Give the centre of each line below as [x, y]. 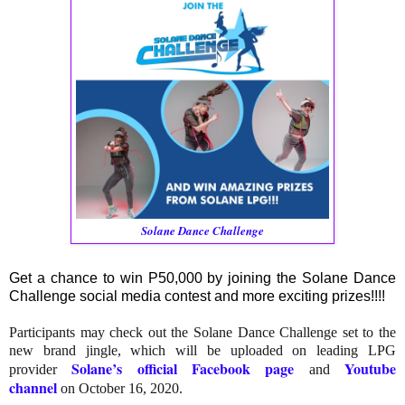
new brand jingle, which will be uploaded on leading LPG [202, 350]
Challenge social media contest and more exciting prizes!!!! [199, 296]
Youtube [371, 368]
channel [33, 387]
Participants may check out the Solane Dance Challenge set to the [202, 332]
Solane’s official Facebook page [183, 368]
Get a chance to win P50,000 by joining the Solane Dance [202, 278]
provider [41, 369]
